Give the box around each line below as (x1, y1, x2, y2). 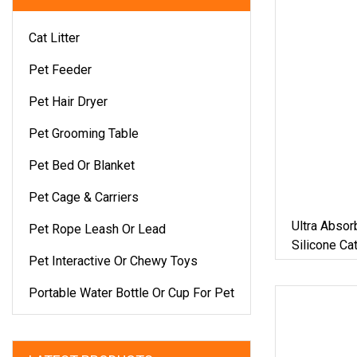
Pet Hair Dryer (29, 93, 108, 109)
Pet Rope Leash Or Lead (29, 221, 166, 237)
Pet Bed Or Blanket (29, 157, 135, 173)
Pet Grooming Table (29, 125, 139, 141)
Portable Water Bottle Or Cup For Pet (29, 284, 234, 300)
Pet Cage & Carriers (29, 189, 139, 205)
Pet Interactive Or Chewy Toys (29, 253, 198, 269)
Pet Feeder (29, 61, 92, 77)
